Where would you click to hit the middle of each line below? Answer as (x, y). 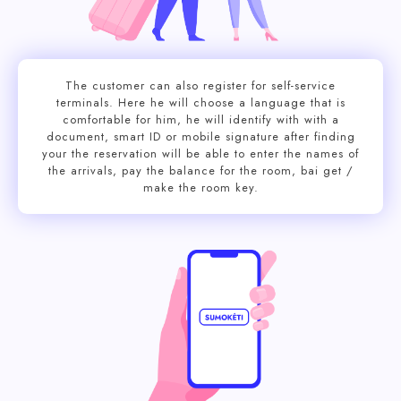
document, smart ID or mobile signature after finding (200, 136)
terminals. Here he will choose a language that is (200, 102)
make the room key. (200, 187)
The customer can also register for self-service (200, 85)
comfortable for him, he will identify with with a (200, 119)
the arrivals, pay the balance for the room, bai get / (200, 170)
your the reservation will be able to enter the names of (200, 153)
